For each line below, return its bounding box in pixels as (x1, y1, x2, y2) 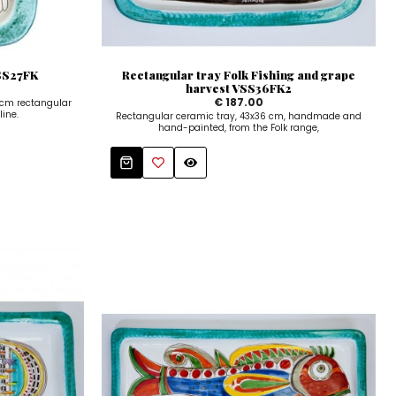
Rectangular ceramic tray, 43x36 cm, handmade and (115, 109, 362, 123)
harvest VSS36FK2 (185, 80, 292, 95)
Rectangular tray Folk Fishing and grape (121, 66, 355, 82)
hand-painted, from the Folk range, (157, 120, 319, 134)
